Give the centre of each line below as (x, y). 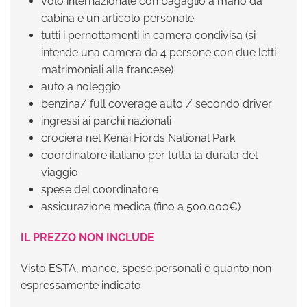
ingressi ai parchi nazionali (106, 121)
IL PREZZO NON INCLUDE (87, 237)
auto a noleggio (82, 87)
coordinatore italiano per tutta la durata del (149, 155)
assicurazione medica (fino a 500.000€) (141, 207)
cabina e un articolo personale (118, 18)
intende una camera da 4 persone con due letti (159, 52)
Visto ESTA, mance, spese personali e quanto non (146, 268)
